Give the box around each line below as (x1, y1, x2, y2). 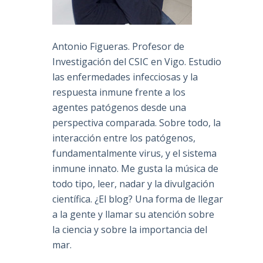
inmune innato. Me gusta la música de (52, 162, 219, 176)
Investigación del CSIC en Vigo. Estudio (52, 55, 222, 69)
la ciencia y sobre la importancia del (52, 223, 208, 237)
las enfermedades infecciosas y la (52, 70, 198, 84)
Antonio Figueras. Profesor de (52, 40, 185, 53)
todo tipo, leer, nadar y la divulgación (52, 177, 215, 191)
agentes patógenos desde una (52, 101, 187, 114)
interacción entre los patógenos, (52, 131, 196, 145)
